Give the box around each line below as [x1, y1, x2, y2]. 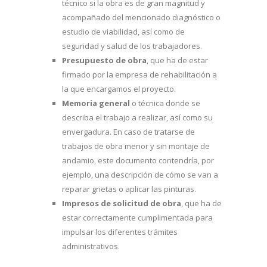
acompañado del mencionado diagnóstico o [62, 11, 221, 23]
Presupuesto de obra [62, 54, 147, 66]
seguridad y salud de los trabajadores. [62, 40, 202, 51]
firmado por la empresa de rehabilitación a [62, 69, 217, 80]
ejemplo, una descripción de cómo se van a [62, 169, 218, 180]
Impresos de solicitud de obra [62, 197, 181, 209]
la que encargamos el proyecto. [62, 83, 178, 94]
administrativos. [62, 240, 122, 252]
